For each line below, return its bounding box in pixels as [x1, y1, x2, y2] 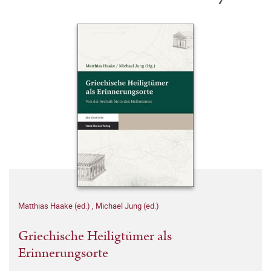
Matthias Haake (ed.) [18, 200, 92, 212]
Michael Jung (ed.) [96, 200, 159, 212]
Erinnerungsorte [18, 243, 108, 264]
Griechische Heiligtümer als [18, 226, 172, 247]
